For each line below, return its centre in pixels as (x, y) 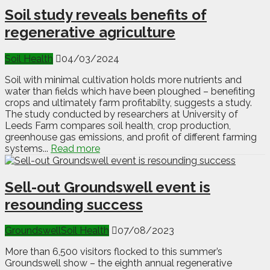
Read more (75, 148)
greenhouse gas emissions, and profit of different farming (131, 137)
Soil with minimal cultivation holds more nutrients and (123, 80)
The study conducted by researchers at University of (121, 114)
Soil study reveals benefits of (106, 14)
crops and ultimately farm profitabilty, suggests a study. (128, 102)
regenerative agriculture (90, 32)
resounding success (74, 204)
